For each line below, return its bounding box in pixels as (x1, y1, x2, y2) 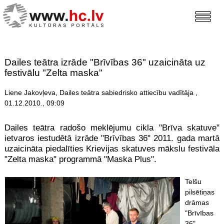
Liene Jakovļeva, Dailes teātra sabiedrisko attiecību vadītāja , (4, 88, 197, 97)
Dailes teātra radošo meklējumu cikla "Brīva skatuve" (4, 123, 220, 133)
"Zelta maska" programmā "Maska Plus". (4, 154, 156, 164)
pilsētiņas (184, 187, 214, 196)
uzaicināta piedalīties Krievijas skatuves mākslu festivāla (4, 144, 220, 154)
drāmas (184, 198, 209, 206)
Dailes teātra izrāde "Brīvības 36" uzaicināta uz (4, 57, 205, 68)
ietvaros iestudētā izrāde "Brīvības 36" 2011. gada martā (4, 133, 220, 143)
